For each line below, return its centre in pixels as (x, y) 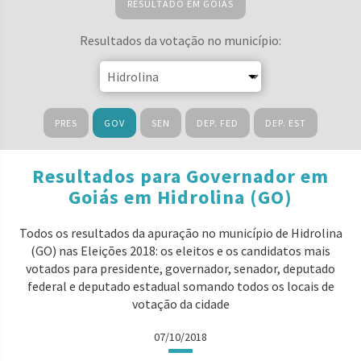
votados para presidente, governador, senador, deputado (180, 268)
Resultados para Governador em (180, 176)
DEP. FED (218, 123)
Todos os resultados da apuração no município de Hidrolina (180, 233)
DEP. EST (286, 123)
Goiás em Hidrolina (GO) (180, 197)
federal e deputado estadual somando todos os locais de (180, 286)
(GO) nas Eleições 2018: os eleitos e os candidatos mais (180, 251)
